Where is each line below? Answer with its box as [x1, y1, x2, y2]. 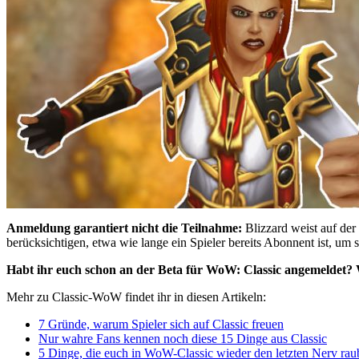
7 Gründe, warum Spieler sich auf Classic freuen [38, 317, 284, 331]
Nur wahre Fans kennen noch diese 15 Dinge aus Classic [38, 331, 327, 345]
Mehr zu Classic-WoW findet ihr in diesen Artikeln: [6, 289, 266, 304]
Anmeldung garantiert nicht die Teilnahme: [6, 220, 242, 235]
